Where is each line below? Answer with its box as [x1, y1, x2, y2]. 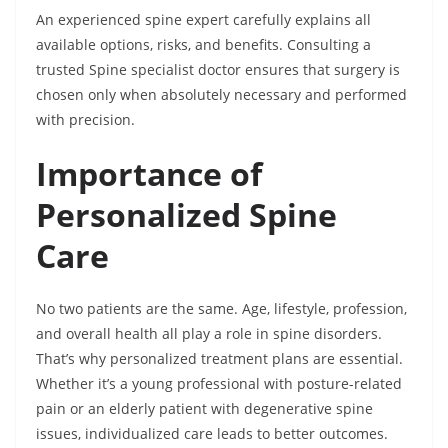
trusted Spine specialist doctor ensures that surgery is [36, 60, 400, 80]
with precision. [36, 110, 135, 130]
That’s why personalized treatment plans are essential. [36, 349, 403, 369]
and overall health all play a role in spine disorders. [36, 324, 382, 344]
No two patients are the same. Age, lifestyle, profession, [36, 299, 407, 319]
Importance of [36, 152, 262, 196]
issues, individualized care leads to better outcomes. [36, 424, 388, 444]
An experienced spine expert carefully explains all [36, 10, 371, 30]
